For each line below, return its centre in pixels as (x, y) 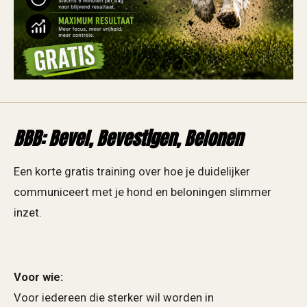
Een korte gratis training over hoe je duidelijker (132, 172)
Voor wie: (38, 277)
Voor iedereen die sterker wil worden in (114, 297)
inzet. (28, 213)
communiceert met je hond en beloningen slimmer (143, 193)
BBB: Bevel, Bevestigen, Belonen (128, 138)
